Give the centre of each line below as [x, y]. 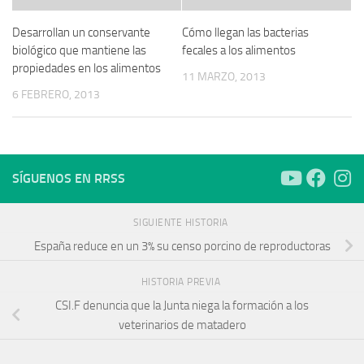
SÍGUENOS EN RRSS [69, 178]
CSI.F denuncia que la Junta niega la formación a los [182, 306]
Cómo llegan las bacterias [245, 32]
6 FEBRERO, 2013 [56, 94]
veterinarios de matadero [182, 325]
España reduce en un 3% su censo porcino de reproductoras [182, 247]
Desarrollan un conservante [81, 32]
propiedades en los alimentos [87, 68]
